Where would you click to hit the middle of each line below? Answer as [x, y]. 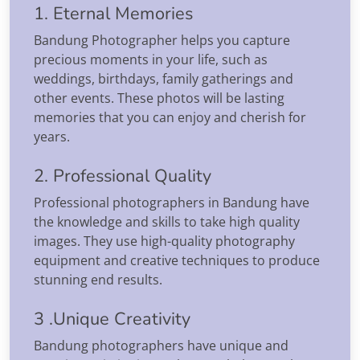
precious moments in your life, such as [151, 59]
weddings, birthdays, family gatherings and [164, 78]
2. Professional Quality [123, 176]
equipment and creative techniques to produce [177, 260]
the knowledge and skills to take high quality [167, 221]
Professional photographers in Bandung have [172, 202]
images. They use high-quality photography [164, 241]
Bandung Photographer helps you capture [162, 40]
